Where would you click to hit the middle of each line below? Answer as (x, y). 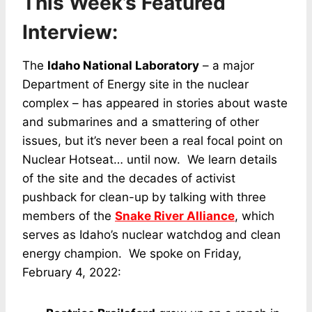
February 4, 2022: (72, 272)
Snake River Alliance (175, 216)
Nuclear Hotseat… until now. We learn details (150, 159)
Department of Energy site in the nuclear (135, 84)
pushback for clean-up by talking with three (144, 197)
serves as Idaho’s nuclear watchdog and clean (151, 234)
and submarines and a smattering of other (141, 122)
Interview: (70, 32)
